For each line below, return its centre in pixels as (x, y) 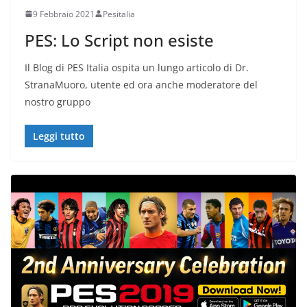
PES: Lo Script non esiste (119, 40)
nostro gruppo (58, 101)
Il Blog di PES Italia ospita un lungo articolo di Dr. (137, 67)
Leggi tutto (59, 136)
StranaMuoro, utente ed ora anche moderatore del (141, 84)
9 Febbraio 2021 (64, 14)
